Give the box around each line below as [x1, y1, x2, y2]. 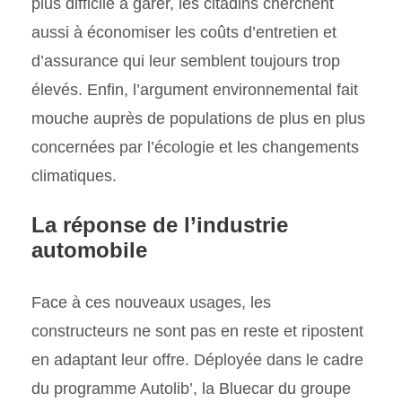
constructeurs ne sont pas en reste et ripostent [31, 321, 363, 340]
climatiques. [31, 166, 117, 185]
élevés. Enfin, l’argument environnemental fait [31, 80, 358, 99]
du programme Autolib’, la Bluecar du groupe [31, 379, 351, 398]
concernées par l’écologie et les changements [31, 137, 359, 156]
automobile [31, 237, 147, 262]
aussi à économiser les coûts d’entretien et [31, 22, 336, 41]
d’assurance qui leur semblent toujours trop [31, 51, 340, 70]
